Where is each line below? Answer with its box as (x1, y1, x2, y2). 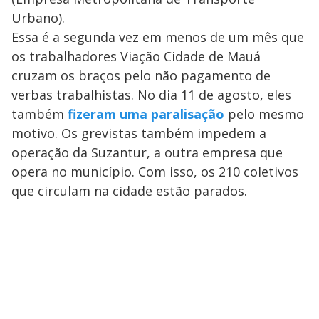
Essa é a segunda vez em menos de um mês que (11, 28, 304, 46)
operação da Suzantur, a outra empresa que (11, 143, 283, 161)
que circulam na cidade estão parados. (11, 182, 251, 199)
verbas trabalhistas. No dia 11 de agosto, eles (11, 85, 291, 103)
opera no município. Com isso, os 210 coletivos (11, 162, 298, 180)
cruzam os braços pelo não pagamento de (11, 66, 271, 84)
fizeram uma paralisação (68, 105, 224, 122)
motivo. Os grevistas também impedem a (11, 124, 266, 142)
